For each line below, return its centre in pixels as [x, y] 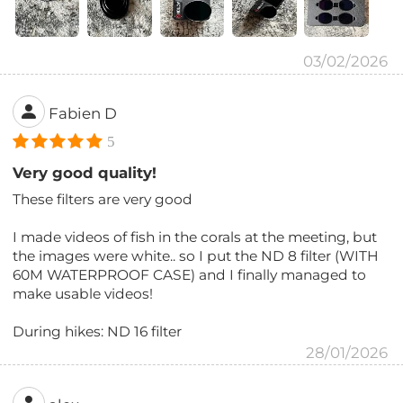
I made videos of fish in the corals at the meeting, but [195, 237]
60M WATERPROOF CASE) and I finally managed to [190, 275]
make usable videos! [83, 294]
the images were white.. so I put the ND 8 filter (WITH [196, 256]
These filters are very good [103, 200]
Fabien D [83, 114]
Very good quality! [85, 173]
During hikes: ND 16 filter [98, 332]
